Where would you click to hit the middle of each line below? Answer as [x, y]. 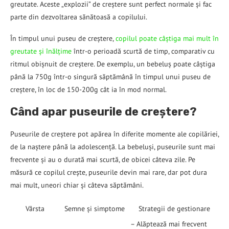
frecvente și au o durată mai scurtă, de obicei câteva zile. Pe [103, 160]
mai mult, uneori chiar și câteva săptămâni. [77, 185]
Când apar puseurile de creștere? [104, 112]
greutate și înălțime [41, 51]
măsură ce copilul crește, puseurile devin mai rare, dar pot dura [109, 173]
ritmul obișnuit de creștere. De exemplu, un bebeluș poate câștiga [113, 64]
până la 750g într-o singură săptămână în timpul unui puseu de [110, 77]
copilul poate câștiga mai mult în [167, 39]
